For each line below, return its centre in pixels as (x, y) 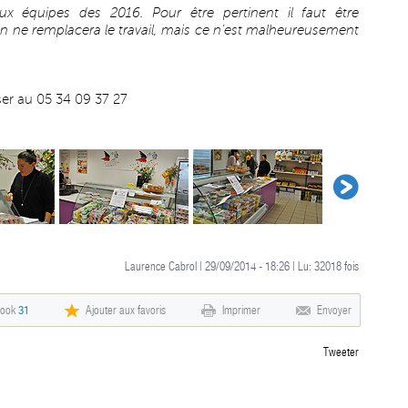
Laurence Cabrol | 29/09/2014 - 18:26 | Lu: (219, 266)
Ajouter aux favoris (126, 310)
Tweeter (341, 352)
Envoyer (334, 310)
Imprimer (241, 310)
